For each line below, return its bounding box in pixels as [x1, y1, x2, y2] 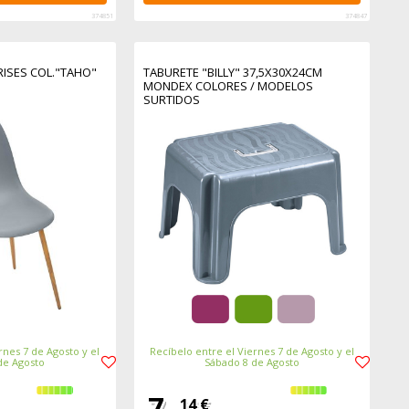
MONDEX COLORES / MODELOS [142, 78, 313, 95]
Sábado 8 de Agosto [204, 354, 299, 369]
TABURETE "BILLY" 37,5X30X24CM [142, 64, 322, 81]
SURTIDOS [142, 91, 200, 109]
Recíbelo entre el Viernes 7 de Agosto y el [149, 343, 354, 358]
